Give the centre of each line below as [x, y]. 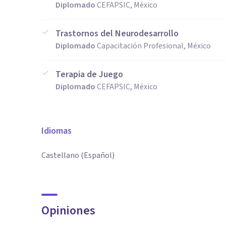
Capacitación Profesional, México [154, 46]
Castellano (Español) [78, 155]
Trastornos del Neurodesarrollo [117, 34]
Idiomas [56, 131]
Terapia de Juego [89, 74]
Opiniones [68, 211]
